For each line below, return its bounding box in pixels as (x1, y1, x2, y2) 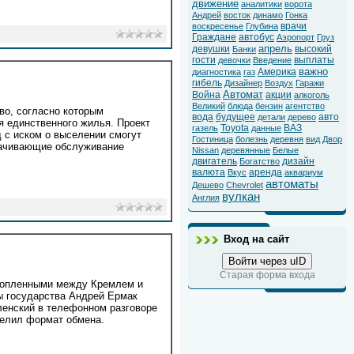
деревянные (221, 145, 270, 156)
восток (224, 10, 250, 21)
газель (192, 123, 218, 134)
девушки (192, 43, 230, 55)
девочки (218, 55, 250, 66)
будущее (216, 111, 255, 123)
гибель (192, 77, 222, 89)
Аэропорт (277, 32, 314, 43)
